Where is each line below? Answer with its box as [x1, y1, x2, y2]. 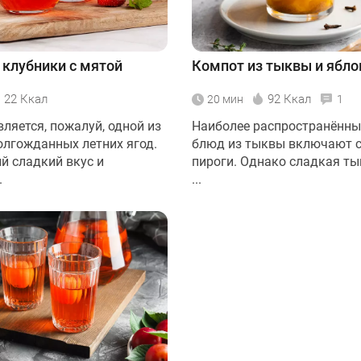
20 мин [207, 92, 243, 106]
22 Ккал [4, 91, 48, 106]
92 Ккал [268, 91, 311, 106]
